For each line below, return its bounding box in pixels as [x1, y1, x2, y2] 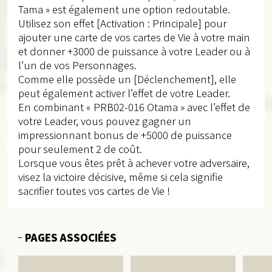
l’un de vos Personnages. [18, 58, 137, 73]
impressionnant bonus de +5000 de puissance [18, 127, 232, 143]
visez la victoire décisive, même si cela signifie [18, 169, 223, 185]
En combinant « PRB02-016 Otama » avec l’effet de [18, 100, 250, 115]
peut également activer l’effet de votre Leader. [18, 86, 230, 101]
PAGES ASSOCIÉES [24, 230, 117, 245]
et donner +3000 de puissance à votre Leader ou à [18, 44, 250, 59]
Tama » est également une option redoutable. [18, 2, 230, 17]
